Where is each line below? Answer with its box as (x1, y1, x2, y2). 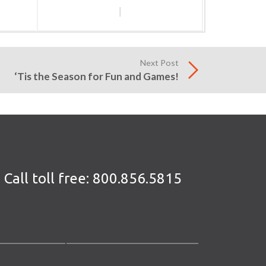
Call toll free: (4, 170, 93, 186)
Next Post (140, 58, 179, 68)
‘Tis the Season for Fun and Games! (14, 70, 179, 83)
